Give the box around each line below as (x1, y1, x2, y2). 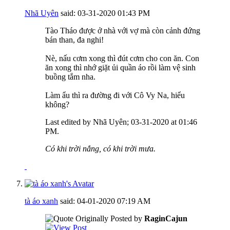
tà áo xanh (25, 196, 58, 205)
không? (45, 100, 69, 109)
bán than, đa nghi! (45, 35, 104, 44)
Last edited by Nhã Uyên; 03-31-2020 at (45, 117, 179, 126)
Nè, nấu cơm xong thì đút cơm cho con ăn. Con (45, 53, 199, 63)
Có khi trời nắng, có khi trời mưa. (45, 144, 158, 153)
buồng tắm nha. (45, 72, 95, 81)
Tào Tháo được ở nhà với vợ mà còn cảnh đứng (45, 26, 200, 35)
